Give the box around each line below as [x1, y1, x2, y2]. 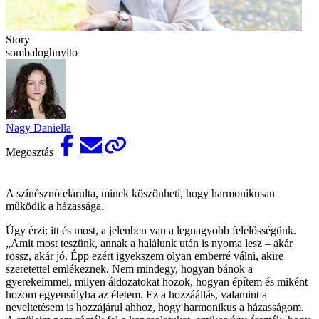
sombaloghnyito [6, 46, 78, 58]
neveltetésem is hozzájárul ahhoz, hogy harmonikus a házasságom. [6, 300, 304, 313]
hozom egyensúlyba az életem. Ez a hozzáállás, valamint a [6, 288, 267, 300]
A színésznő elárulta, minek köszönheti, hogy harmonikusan [6, 187, 275, 199]
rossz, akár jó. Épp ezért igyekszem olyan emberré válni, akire [6, 249, 283, 262]
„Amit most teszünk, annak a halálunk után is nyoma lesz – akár [6, 236, 293, 249]
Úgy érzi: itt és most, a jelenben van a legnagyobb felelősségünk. [6, 224, 296, 236]
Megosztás [6, 145, 56, 158]
